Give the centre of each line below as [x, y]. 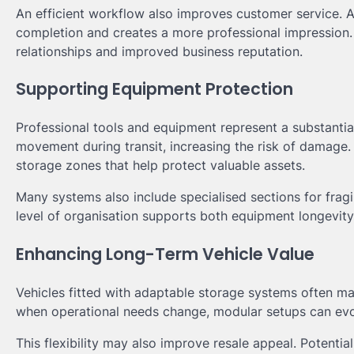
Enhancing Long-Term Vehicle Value [165, 254]
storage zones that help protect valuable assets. [160, 166]
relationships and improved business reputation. [159, 51]
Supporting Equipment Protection [154, 89]
